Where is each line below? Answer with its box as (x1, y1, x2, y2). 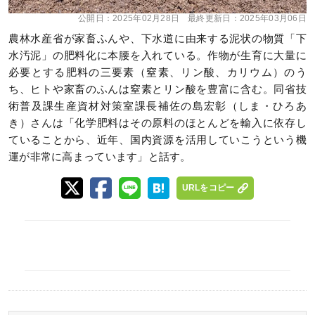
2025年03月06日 (239, 13, 307, 23)
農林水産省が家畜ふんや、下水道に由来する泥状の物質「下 (8, 33, 307, 44)
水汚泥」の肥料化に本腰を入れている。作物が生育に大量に (8, 50, 307, 61)
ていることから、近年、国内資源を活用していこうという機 (8, 134, 307, 146)
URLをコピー (181, 183, 235, 193)
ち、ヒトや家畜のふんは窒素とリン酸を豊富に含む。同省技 (8, 84, 307, 95)
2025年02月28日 (112, 13, 180, 23)
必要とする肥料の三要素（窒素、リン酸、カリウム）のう (8, 67, 307, 78)
